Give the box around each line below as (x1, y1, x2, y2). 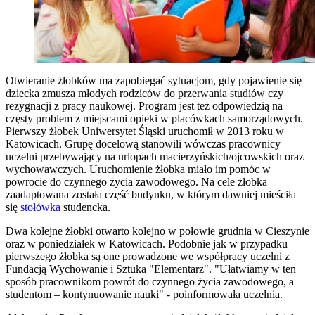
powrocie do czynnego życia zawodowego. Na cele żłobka (6, 175, 267, 188)
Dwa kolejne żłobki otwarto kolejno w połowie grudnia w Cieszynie (6, 224, 309, 237)
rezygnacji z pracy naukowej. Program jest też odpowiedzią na (6, 99, 283, 112)
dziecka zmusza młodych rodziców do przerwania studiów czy (6, 86, 283, 99)
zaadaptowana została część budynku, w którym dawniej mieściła (6, 188, 296, 200)
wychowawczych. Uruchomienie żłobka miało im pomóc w (6, 162, 271, 175)
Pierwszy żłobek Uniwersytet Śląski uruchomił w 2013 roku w (6, 124, 284, 137)
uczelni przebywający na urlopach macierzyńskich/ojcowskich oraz (6, 150, 304, 162)
